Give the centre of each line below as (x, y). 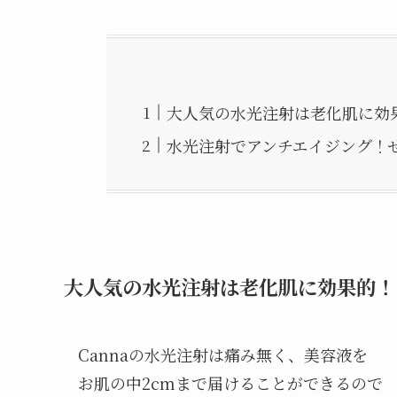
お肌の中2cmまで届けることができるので (230, 382)
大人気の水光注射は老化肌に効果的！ (230, 286)
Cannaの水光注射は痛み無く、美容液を (223, 354)
